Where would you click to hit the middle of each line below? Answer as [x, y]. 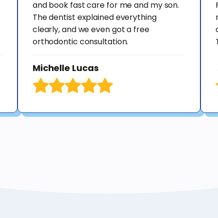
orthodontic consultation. [80, 42]
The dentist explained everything [94, 18]
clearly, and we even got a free [91, 30]
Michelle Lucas [65, 68]
